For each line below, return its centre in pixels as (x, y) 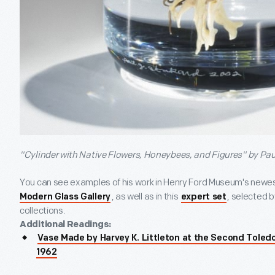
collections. (43, 211)
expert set (203, 198)
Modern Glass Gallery (65, 198)
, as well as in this (146, 197)
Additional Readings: (65, 225)
